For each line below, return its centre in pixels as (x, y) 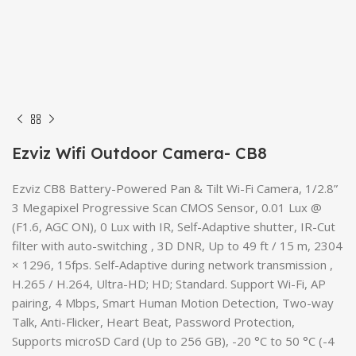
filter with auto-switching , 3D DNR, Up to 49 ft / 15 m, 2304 (177, 246)
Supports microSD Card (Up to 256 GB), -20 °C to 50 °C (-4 (173, 341)
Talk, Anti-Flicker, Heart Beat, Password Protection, (153, 322)
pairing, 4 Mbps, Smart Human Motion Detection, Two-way (173, 303)
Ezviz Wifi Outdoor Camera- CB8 (139, 153)
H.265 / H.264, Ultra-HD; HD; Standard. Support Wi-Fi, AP (169, 284)
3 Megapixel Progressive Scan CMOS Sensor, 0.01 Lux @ (167, 207)
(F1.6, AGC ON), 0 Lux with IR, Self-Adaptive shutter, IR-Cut (174, 226)
